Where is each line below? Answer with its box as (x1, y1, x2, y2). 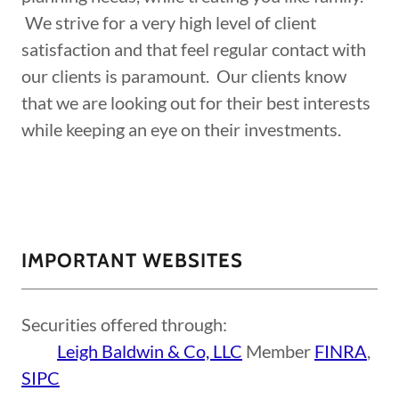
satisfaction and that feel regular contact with (21, 38, 366, 60)
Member (242, 340, 314, 362)
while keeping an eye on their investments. (21, 118, 348, 140)
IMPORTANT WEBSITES (21, 248, 243, 273)
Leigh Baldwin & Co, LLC (57, 340, 242, 362)
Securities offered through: (21, 313, 227, 335)
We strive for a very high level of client (21, 12, 316, 33)
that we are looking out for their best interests (21, 92, 370, 113)
